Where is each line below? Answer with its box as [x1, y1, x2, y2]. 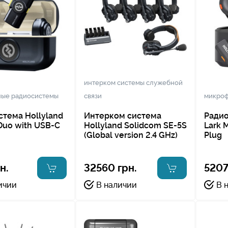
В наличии [96, 180, 137, 190]
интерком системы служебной [83, 78, 183, 87]
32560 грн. [83, 161, 137, 174]
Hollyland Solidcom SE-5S [83, 120, 187, 130]
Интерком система [83, 110, 161, 121]
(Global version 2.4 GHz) [83, 130, 178, 140]
